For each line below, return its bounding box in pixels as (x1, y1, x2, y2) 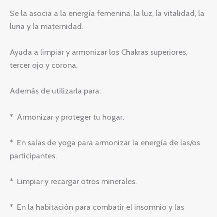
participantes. (10, 150, 57, 160)
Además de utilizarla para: (10, 86, 101, 96)
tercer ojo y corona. (10, 60, 77, 70)
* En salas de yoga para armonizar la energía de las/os (10, 137, 200, 147)
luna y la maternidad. (10, 21, 83, 31)
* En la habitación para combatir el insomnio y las (10, 202, 184, 212)
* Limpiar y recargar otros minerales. (10, 176, 137, 186)
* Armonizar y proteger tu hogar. (10, 111, 124, 122)
